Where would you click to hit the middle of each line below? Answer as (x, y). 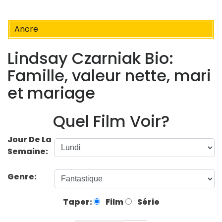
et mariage (51, 93)
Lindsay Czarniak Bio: (90, 58)
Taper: (78, 202)
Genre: (23, 176)
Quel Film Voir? (111, 121)
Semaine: (28, 151)
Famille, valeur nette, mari (109, 76)
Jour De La (29, 139)
